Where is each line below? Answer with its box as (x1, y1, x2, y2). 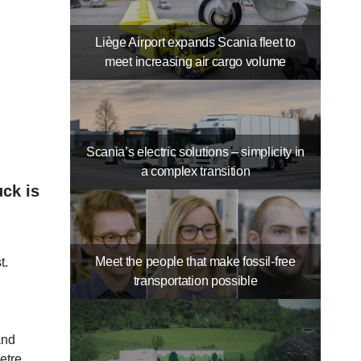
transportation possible (133, 274, 258, 288)
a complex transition (140, 164, 251, 179)
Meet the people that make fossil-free (95, 255, 296, 269)
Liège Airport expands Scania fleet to (95, 35, 296, 50)
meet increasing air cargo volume (105, 55, 286, 69)
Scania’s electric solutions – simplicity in (85, 145, 305, 160)
